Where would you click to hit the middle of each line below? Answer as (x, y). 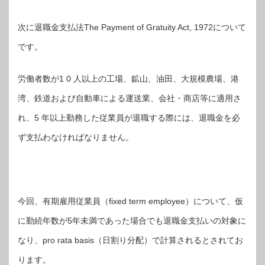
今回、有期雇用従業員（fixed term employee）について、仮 (130, 201)
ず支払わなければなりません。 (76, 137)
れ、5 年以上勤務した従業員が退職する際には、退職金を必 (129, 117)
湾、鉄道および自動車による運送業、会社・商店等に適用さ (130, 98)
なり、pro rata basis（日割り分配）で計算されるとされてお (130, 240)
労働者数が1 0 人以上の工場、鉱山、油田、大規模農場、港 (128, 78)
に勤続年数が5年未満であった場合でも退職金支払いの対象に (132, 220)
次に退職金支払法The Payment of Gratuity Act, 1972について (132, 27)
